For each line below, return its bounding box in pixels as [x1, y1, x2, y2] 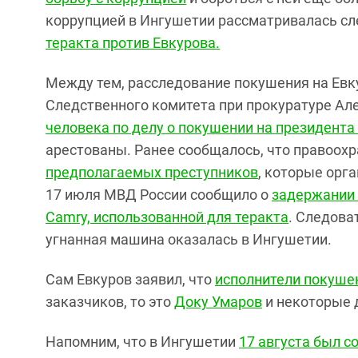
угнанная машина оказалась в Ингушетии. [46, 231, 332, 248]
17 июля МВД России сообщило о [46, 186, 272, 203]
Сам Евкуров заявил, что [46, 271, 215, 288]
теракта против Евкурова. [46, 34, 220, 51]
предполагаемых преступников [46, 164, 258, 181]
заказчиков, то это [46, 293, 174, 310]
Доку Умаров [174, 293, 262, 310]
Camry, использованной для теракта [46, 209, 288, 225]
